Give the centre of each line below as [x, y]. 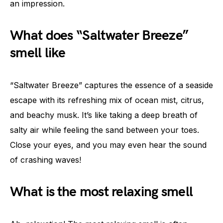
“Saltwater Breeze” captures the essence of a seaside [111, 85]
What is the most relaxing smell [102, 192]
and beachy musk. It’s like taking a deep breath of [104, 115]
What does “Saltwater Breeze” [99, 36]
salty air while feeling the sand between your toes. [105, 130]
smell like [38, 53]
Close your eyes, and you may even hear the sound [108, 145]
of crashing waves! [46, 160]
